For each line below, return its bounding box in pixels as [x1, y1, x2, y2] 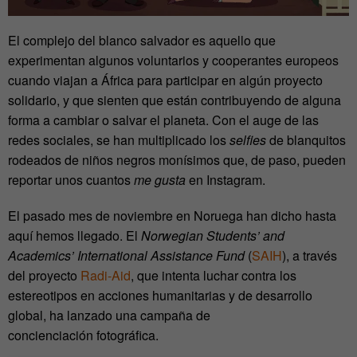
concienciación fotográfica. [8, 326, 159, 345]
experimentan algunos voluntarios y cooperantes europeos [8, 51, 339, 70]
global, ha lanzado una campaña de [8, 306, 210, 325]
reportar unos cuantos [8, 171, 134, 190]
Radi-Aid [80, 266, 131, 285]
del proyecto [8, 266, 80, 285]
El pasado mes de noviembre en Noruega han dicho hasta [8, 206, 336, 226]
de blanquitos [266, 131, 346, 150]
